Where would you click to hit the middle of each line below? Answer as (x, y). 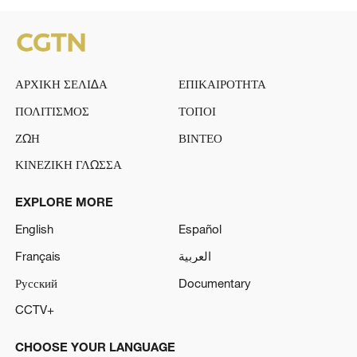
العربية (195, 255)
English (34, 229)
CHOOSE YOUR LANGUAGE (95, 347)
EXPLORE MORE (64, 202)
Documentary (215, 282)
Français (37, 255)
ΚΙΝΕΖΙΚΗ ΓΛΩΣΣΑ (68, 165)
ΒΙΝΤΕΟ (200, 137)
